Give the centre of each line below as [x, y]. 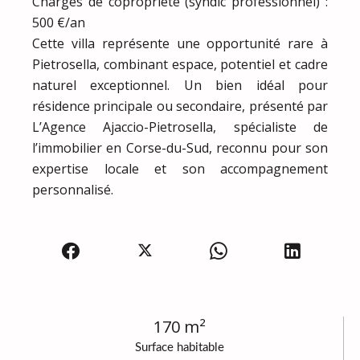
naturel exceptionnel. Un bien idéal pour [180, 85]
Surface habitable [180, 347]
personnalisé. [73, 189]
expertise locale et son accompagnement [180, 168]
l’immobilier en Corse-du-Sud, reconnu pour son [180, 147]
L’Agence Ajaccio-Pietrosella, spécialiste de [180, 127]
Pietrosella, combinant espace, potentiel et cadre [180, 64]
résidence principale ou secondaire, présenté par [180, 106]
